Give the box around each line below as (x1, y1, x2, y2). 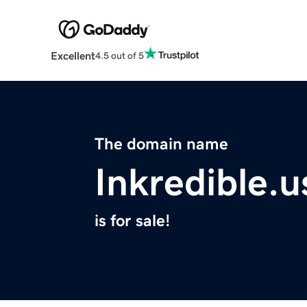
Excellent (50, 50, 95, 62)
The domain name (95, 136, 228, 153)
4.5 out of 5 (95, 50, 144, 60)
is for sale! (95, 212, 170, 230)
